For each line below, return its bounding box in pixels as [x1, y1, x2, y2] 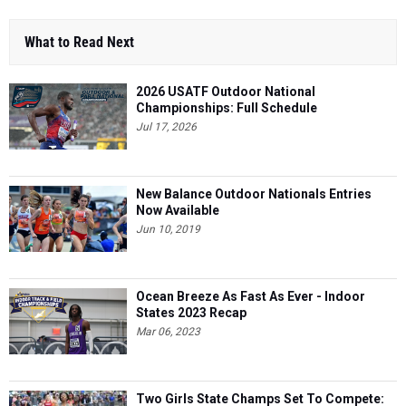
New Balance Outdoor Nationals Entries [136, 187, 372, 201]
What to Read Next [24, 34, 134, 51]
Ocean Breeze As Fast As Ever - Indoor [136, 289, 365, 304]
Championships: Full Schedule [136, 101, 317, 115]
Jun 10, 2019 [136, 223, 200, 236]
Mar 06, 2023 [136, 325, 200, 338]
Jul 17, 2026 [136, 121, 197, 133]
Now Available [136, 203, 219, 217]
